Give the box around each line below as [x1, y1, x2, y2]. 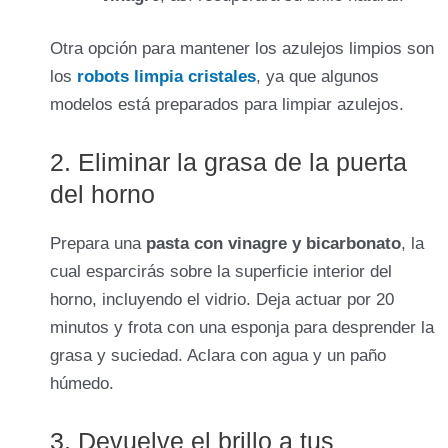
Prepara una [50, 234, 146, 254]
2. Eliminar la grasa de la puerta [50, 148, 407, 177]
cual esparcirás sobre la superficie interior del [50, 262, 392, 282]
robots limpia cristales [77, 67, 256, 87]
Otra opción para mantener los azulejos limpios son [50, 39, 434, 59]
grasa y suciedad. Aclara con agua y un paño [50, 346, 386, 366]
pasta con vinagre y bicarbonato [146, 234, 401, 254]
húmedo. [50, 374, 114, 394]
